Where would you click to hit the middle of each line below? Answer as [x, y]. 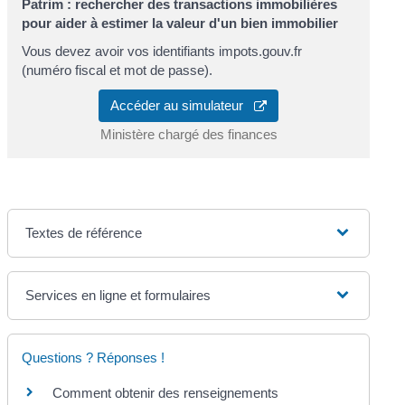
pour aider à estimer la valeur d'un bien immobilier [180, 23]
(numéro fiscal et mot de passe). [118, 71]
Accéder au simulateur [182, 105]
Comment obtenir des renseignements [166, 392]
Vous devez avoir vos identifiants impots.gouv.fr [162, 52]
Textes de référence [84, 232]
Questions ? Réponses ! [94, 357]
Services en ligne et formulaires [118, 295]
